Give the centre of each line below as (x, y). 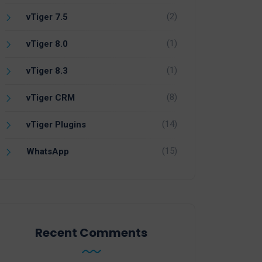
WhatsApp (48, 152)
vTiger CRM (51, 98)
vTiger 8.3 (47, 71)
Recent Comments (91, 233)
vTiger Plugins (56, 125)
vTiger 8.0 (47, 44)
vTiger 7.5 (47, 17)
